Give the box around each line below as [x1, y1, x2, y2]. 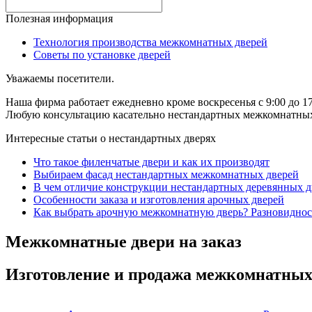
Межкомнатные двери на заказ [6, 232, 242, 251]
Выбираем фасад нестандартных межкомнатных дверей [33, 168, 299, 180]
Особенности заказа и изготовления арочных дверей [33, 193, 284, 205]
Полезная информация [6, 12, 113, 24]
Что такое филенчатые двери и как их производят [33, 155, 270, 168]
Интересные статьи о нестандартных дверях [6, 132, 216, 144]
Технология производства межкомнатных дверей [33, 36, 267, 48]
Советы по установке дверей [33, 48, 171, 61]
